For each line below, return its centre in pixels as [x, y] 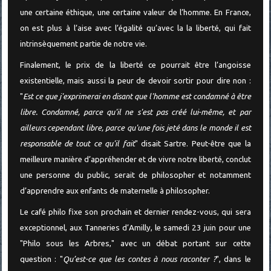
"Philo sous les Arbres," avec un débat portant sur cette [135, 243]
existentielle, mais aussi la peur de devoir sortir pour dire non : [135, 81]
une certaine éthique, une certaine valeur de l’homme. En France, [135, 13]
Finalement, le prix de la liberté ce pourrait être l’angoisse [135, 65]
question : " [41, 259]
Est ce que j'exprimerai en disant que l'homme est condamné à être [137, 97]
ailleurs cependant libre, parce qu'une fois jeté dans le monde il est [135, 128]
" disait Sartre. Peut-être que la [193, 144]
